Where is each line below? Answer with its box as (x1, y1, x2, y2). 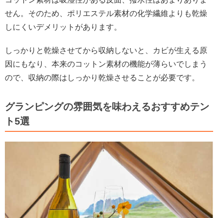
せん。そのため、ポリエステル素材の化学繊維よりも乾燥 (5, 9, 207, 18)
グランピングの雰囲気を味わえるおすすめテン (5, 101, 209, 112)
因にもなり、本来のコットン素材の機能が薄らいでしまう (5, 59, 207, 68)
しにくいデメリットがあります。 (5, 22, 122, 31)
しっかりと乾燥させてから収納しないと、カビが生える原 (5, 46, 207, 54)
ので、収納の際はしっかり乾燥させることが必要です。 (5, 73, 200, 82)
